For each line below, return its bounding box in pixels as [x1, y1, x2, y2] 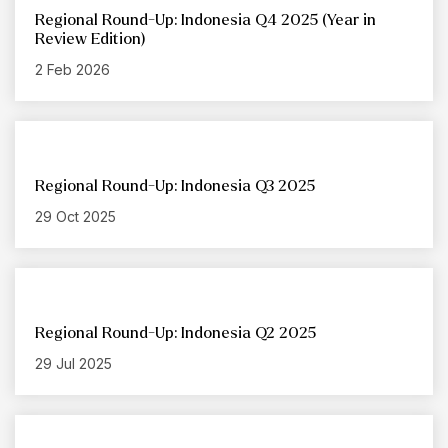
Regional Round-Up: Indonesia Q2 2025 [35, 324, 316, 342]
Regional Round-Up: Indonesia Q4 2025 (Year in [35, 11, 376, 29]
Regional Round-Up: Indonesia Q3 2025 [35, 177, 315, 195]
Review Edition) [35, 30, 146, 48]
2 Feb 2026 [35, 61, 110, 79]
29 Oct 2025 [35, 208, 116, 226]
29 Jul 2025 [35, 355, 112, 373]
